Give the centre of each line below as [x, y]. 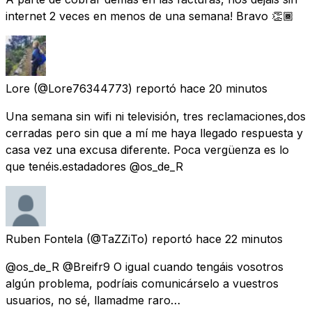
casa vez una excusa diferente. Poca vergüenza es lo [147, 149]
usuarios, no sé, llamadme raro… [93, 300]
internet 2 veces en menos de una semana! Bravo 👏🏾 [150, 16]
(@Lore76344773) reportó [105, 88]
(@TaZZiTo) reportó [139, 239]
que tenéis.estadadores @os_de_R [94, 166]
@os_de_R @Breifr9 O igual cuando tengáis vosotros [145, 266]
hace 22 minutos [239, 239]
